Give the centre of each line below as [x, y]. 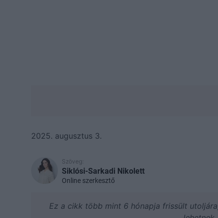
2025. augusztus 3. [66, 136]
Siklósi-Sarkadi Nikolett [103, 171]
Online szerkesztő [88, 180]
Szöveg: [73, 161]
